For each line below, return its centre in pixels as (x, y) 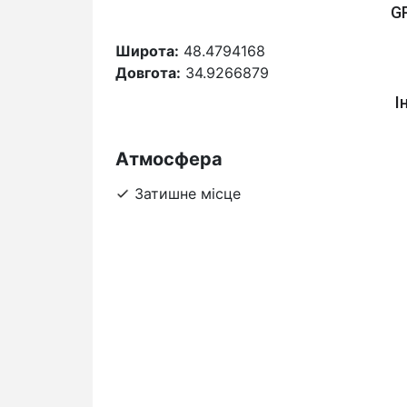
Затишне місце (188, 193)
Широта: (147, 50)
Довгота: (148, 72)
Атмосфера (169, 159)
